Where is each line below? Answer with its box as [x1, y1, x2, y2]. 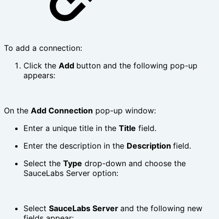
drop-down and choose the [82, 158, 186, 169]
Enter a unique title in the [23, 123, 119, 133]
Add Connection [31, 106, 93, 116]
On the [4, 106, 31, 116]
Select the [23, 158, 63, 169]
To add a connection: [4, 43, 82, 53]
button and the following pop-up [76, 61, 197, 71]
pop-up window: [93, 106, 156, 116]
